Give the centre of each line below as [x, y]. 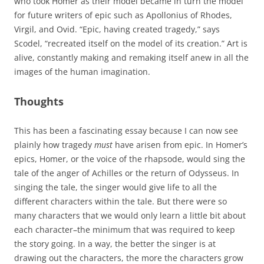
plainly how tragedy [54, 144]
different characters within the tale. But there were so [121, 201]
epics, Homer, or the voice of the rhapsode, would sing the [130, 159]
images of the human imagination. [82, 71]
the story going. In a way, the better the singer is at [115, 243]
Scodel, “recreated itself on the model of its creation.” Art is [131, 43]
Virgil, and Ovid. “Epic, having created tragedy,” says [117, 29]
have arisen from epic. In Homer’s [180, 144]
